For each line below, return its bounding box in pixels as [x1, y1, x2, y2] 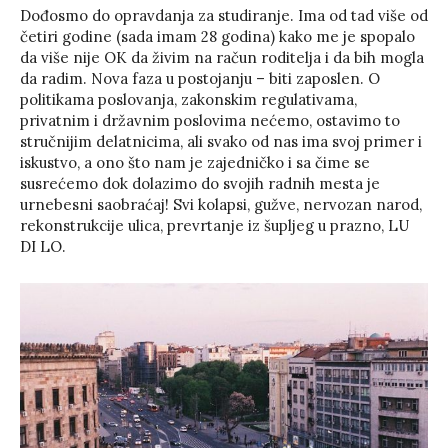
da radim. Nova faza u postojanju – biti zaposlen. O [20, 68, 380, 88]
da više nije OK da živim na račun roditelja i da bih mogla [20, 47, 424, 67]
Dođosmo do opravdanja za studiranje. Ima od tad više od [20, 5, 428, 25]
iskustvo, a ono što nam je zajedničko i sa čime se [20, 152, 370, 172]
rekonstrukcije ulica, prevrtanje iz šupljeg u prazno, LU [20, 215, 409, 235]
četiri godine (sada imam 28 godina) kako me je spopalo [20, 26, 415, 46]
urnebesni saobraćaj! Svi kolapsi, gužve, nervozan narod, [20, 194, 422, 214]
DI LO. [20, 236, 66, 256]
